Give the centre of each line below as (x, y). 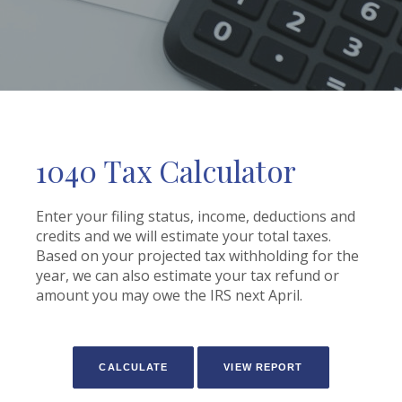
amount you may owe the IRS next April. (169, 295)
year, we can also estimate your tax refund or (188, 275)
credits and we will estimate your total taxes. (184, 236)
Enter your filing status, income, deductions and (196, 216)
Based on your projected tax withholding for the (197, 256)
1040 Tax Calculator (166, 170)
